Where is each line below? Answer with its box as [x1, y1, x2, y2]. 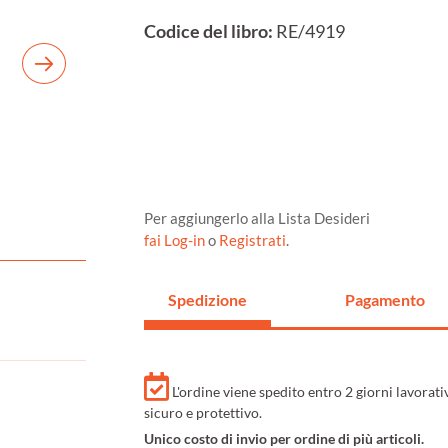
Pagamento [344, 290, 425, 310]
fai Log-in [144, 231, 208, 250]
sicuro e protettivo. [144, 404, 262, 422]
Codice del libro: [144, 21, 273, 43]
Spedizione [168, 290, 247, 310]
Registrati [219, 231, 286, 250]
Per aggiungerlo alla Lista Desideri [144, 209, 370, 228]
